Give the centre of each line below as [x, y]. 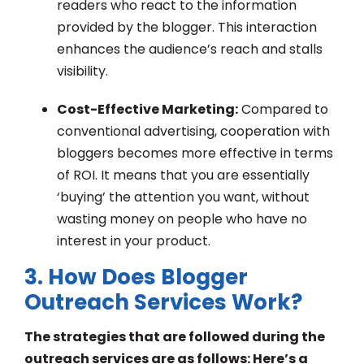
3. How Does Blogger [136, 277]
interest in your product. [134, 241]
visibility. [82, 71]
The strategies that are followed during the [175, 337]
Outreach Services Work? [163, 303]
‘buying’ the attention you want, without [183, 197]
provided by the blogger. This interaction [187, 28]
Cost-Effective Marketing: [147, 110]
